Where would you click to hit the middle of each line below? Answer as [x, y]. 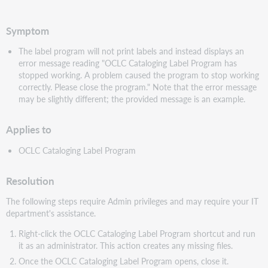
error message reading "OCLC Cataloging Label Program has [127, 63]
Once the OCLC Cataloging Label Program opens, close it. [123, 261]
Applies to [29, 130]
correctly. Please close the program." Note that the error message [137, 87]
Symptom [28, 31]
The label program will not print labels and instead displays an [131, 51]
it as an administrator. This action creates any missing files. [125, 246]
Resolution [31, 181]
